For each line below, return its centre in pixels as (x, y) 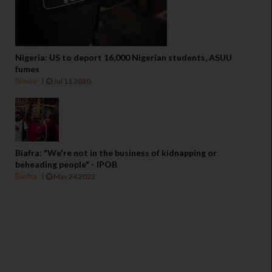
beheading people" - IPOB (66, 165)
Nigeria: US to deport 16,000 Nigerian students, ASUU (124, 58)
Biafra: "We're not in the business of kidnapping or (116, 153)
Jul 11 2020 (71, 81)
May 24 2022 (74, 177)
